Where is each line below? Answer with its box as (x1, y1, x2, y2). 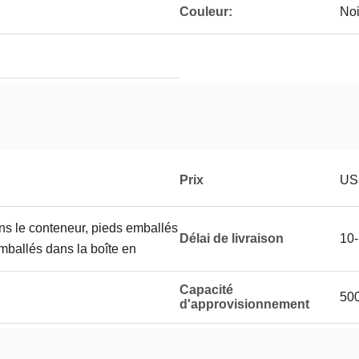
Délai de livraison (179, 232, 284, 245)
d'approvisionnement (179, 297, 309, 311)
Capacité (179, 283, 233, 296)
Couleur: (179, 5, 232, 18)
